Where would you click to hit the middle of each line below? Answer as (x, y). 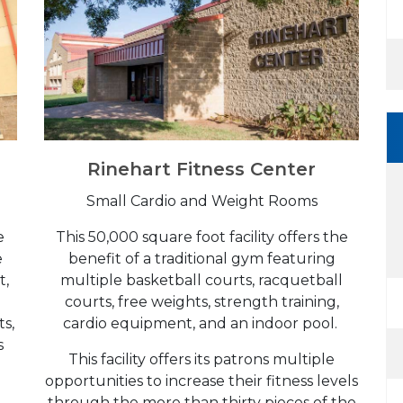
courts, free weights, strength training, (201, 301)
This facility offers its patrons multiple (201, 359)
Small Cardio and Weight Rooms (201, 201)
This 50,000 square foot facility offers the (201, 237)
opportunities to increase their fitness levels (201, 381)
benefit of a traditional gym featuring (201, 258)
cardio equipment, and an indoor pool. (201, 323)
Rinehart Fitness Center (201, 169)
